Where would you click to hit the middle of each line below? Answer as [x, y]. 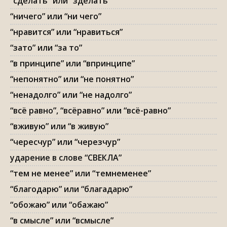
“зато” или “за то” [46, 48]
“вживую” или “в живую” [59, 126]
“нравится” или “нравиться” [66, 32]
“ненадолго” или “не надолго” [71, 95]
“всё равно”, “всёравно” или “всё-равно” [90, 110]
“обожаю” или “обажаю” [59, 205]
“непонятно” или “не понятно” [72, 79]
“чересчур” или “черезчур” [65, 142]
